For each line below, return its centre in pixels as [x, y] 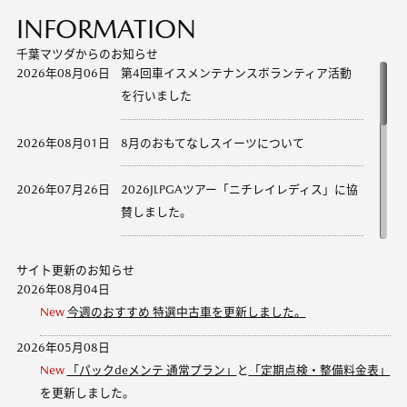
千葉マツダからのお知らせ [87, 55]
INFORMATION [106, 30]
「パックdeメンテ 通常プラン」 [152, 371]
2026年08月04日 [63, 290]
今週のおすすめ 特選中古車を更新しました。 [186, 313]
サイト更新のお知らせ [75, 271]
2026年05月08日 [63, 348]
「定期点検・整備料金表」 [319, 371]
